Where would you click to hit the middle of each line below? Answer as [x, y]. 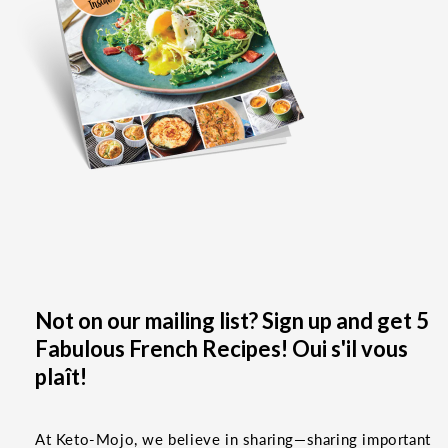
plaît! [61, 376]
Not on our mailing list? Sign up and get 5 [232, 320]
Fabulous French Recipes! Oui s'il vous [221, 348]
